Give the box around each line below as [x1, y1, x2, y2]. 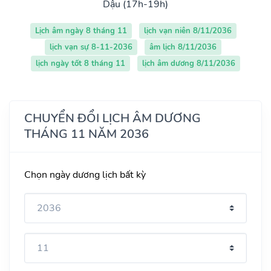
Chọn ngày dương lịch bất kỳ [24, 168, 146, 181]
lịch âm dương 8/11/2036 [142, 57, 235, 69]
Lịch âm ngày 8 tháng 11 [34, 25, 127, 36]
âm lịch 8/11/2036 [149, 41, 217, 53]
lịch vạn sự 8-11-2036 [50, 41, 132, 53]
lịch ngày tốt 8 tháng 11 [36, 57, 125, 69]
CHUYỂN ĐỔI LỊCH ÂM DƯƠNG [24, 109, 201, 126]
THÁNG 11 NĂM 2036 [24, 125, 149, 142]
